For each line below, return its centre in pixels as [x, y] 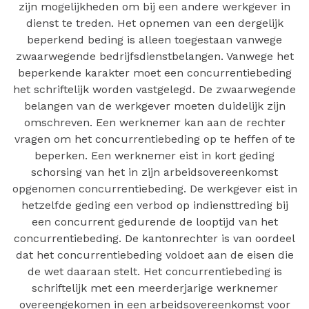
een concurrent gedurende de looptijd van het [154, 222]
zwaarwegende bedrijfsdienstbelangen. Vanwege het [154, 56]
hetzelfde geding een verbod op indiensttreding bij [154, 205]
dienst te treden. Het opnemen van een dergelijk [154, 23]
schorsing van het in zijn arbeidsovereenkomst [154, 172]
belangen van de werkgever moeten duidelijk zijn [154, 106]
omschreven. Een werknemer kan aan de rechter [154, 122]
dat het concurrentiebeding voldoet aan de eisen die [154, 255]
